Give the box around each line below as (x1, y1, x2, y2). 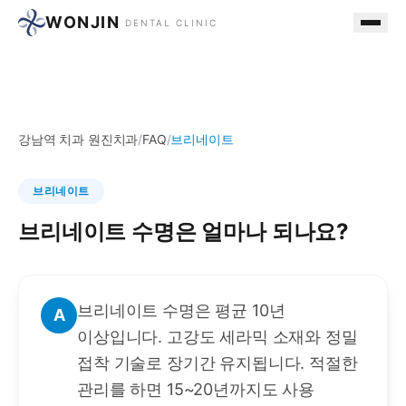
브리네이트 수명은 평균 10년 (77, 301, 285, 320)
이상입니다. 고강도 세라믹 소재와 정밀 (77, 327, 358, 346)
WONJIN (45, 13, 120, 32)
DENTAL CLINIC (125, 16, 217, 28)
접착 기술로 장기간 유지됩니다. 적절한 (77, 353, 358, 372)
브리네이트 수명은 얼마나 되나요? (18, 218, 350, 245)
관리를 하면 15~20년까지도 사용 (77, 380, 314, 399)
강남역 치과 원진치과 (18, 131, 139, 147)
